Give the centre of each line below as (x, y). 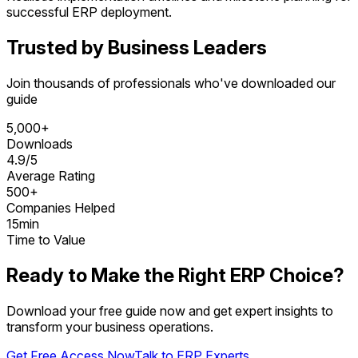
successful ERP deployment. (89, 12)
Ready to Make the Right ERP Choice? (175, 275)
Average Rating (51, 175)
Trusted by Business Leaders (137, 47)
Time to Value (46, 239)
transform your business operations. (110, 326)
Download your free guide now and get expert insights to (170, 310)
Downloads (40, 143)
